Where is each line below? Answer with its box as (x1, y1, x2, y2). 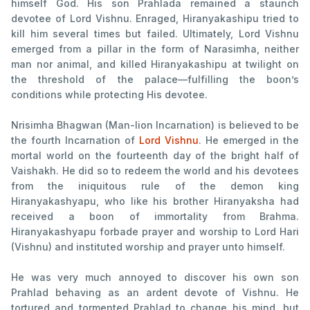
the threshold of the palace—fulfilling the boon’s (11, 73, 299, 85)
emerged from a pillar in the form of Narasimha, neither (11, 42, 299, 55)
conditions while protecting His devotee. (11, 88, 208, 100)
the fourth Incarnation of (11, 134, 139, 146)
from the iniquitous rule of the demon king (11, 179, 299, 192)
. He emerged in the (199, 134, 299, 146)
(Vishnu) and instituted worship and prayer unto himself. (11, 240, 285, 253)
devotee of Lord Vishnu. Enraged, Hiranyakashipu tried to (11, 12, 299, 24)
